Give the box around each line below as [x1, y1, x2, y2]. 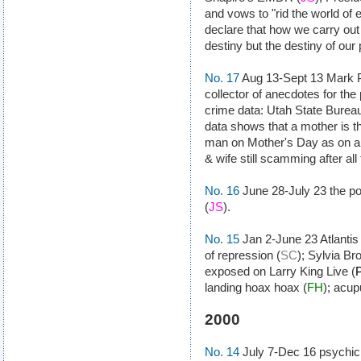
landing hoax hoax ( [205, 280, 307, 294]
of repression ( [205, 248, 280, 262]
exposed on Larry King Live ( [205, 264, 355, 278]
